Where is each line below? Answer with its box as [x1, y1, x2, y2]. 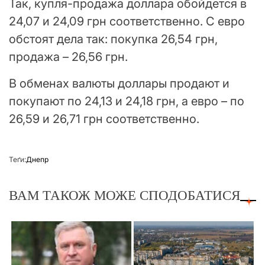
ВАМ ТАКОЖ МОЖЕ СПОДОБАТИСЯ [9, 185, 240, 206]
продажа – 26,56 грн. [9, 50, 128, 64]
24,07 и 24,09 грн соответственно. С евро [9, 14, 245, 29]
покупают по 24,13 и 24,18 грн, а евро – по [9, 94, 244, 109]
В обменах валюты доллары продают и [9, 76, 230, 91]
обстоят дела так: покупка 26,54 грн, [9, 32, 218, 47]
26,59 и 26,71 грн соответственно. [9, 112, 199, 127]
